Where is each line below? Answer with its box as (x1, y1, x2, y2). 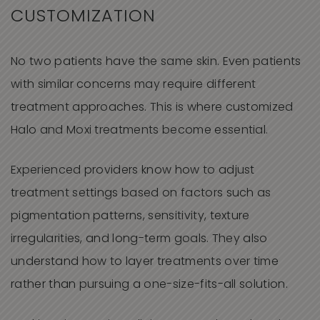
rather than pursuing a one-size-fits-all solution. (11, 279, 289, 291)
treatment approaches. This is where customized (11, 102, 294, 114)
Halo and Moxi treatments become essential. (11, 125, 269, 137)
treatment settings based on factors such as (11, 188, 271, 200)
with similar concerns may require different (11, 79, 256, 91)
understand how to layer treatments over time (11, 256, 279, 269)
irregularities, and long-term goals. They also (11, 234, 268, 246)
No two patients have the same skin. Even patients (11, 56, 301, 69)
